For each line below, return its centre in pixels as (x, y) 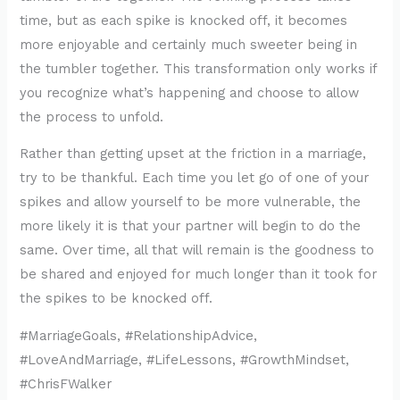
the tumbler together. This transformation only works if (199, 68)
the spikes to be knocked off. (117, 299)
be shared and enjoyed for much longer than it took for (199, 275)
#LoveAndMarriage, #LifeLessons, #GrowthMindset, (185, 359)
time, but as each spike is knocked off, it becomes (184, 20)
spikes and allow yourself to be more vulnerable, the (191, 202)
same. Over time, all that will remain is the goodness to (197, 250)
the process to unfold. (92, 117)
